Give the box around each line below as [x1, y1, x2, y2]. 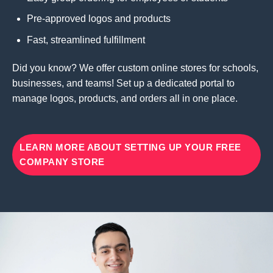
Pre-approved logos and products [27, 13, 171, 24]
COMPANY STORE [19, 156, 105, 167]
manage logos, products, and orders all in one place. [12, 93, 238, 104]
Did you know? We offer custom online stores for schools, [12, 62, 258, 73]
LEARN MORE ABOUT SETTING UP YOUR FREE [19, 141, 241, 152]
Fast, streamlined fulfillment [27, 34, 145, 45]
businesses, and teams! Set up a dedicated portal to [12, 77, 235, 88]
